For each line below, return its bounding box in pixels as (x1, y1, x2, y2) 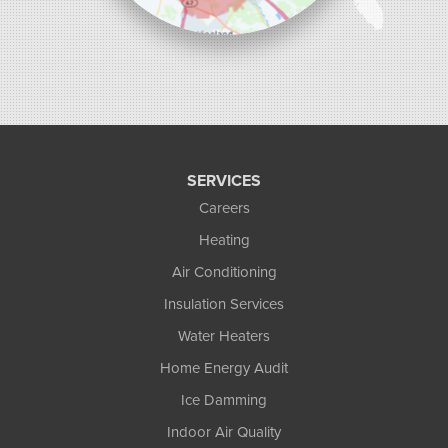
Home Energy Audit (160, 356, 288, 379)
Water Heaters (178, 324, 270, 347)
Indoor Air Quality (167, 420, 281, 443)
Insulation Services (164, 292, 284, 315)
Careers (198, 196, 250, 219)
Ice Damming (181, 388, 267, 411)
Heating (198, 228, 250, 251)
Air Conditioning (171, 260, 277, 283)
